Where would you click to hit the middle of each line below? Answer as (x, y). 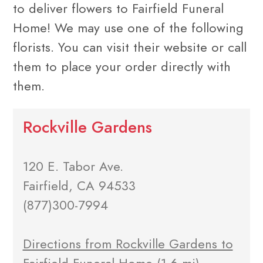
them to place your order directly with (122, 66)
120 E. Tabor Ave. (73, 167)
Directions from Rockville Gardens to (128, 244)
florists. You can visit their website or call (130, 47)
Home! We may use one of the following (128, 28)
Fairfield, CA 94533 (79, 186)
